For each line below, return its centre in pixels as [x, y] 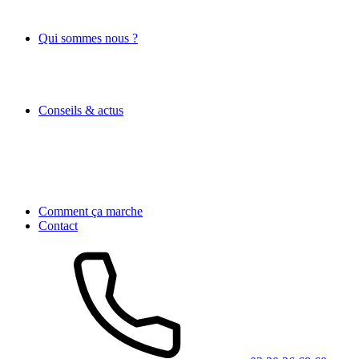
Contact [58, 226]
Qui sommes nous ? [88, 38]
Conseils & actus [81, 110]
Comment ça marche [91, 211]
